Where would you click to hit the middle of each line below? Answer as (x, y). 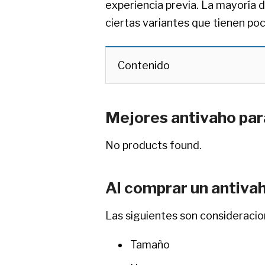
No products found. (153, 145)
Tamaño (150, 244)
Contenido (144, 65)
